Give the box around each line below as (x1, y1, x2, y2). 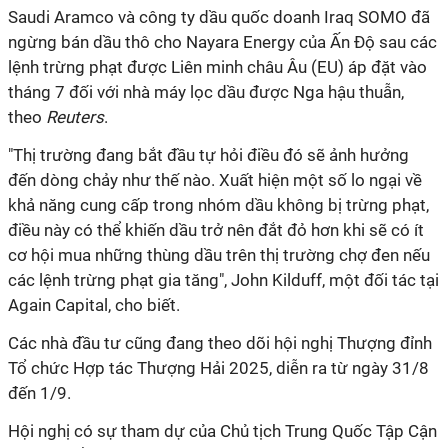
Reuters (46, 107, 104, 127)
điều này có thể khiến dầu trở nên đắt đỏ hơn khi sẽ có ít (8, 220, 424, 240)
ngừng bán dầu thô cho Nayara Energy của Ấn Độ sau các (8, 32, 437, 52)
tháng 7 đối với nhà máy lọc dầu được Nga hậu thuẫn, (8, 82, 404, 102)
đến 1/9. (8, 383, 71, 403)
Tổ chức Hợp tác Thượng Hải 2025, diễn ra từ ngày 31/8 (8, 358, 429, 378)
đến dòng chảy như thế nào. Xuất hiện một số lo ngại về (8, 170, 422, 190)
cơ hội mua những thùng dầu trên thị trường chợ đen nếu (8, 245, 430, 265)
